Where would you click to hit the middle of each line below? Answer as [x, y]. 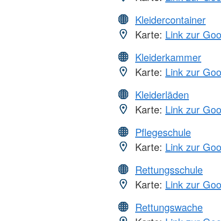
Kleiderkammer [168, 57]
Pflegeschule [163, 132]
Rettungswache [169, 207]
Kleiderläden [162, 95]
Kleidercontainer [170, 20]
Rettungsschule [169, 170]
